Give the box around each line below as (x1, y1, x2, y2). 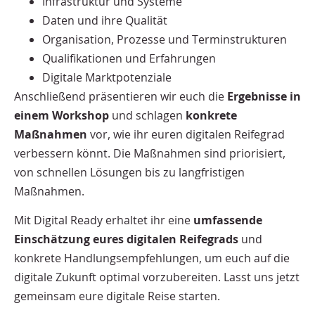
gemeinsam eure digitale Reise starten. (14, 288, 220, 304)
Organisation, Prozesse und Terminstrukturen (42, 31, 287, 47)
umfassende (193, 212, 262, 229)
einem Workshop (14, 107, 112, 123)
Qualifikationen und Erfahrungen (42, 50, 216, 66)
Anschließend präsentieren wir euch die (14, 88, 227, 104)
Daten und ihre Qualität (42, 12, 167, 28)
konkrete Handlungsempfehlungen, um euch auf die (14, 250, 290, 266)
